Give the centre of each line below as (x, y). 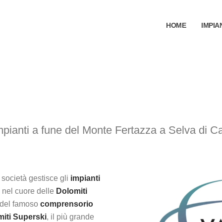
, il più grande (70, 217)
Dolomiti (72, 191)
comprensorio (67, 204)
